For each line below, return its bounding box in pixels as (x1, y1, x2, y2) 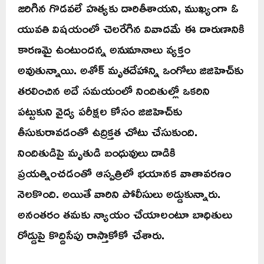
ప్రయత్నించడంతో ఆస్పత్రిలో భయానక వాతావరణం (18, 161, 231, 185)
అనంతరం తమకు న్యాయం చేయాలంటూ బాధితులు (18, 202, 232, 226)
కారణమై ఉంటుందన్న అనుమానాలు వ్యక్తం (18, 37, 190, 61)
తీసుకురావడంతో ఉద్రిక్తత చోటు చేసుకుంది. (18, 120, 197, 144)
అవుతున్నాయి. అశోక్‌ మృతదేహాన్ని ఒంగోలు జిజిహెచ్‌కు (18, 58, 243, 82)
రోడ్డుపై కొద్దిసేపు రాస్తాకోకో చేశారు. (18, 223, 164, 247)
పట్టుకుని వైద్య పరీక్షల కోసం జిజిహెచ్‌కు (18, 99, 182, 123)
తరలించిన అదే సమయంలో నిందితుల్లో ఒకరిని (18, 78, 210, 103)
